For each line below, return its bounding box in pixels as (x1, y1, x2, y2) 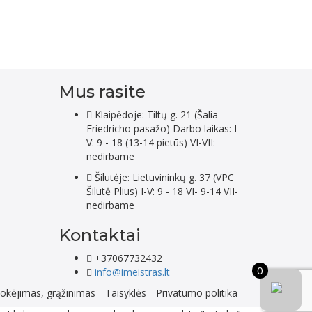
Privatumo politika (156, 286, 237, 300)
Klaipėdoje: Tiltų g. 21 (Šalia (91, 108, 218, 122)
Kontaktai (58, 225, 141, 246)
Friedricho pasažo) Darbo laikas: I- (86, 122, 240, 136)
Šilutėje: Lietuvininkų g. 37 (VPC (91, 171, 234, 185)
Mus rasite (58, 81, 146, 102)
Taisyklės (105, 286, 146, 300)
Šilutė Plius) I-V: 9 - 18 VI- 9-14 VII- (86, 185, 238, 198)
